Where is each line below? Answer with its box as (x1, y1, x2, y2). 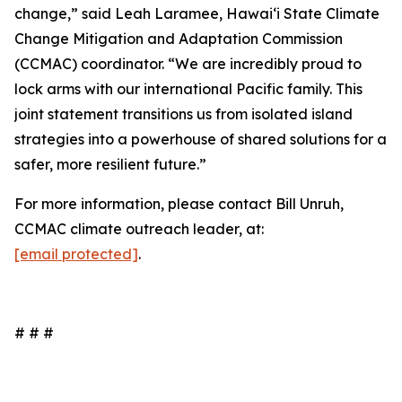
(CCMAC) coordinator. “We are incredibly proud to (14, 55, 362, 73)
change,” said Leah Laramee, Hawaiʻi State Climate (14, 4, 380, 22)
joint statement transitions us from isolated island (14, 105, 353, 123)
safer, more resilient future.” (14, 155, 206, 173)
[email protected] (14, 245, 138, 263)
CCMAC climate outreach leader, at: (14, 220, 264, 238)
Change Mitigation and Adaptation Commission (14, 30, 343, 48)
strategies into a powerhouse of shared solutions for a (14, 130, 387, 148)
